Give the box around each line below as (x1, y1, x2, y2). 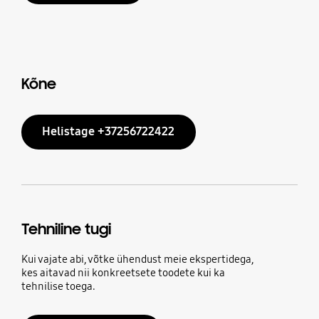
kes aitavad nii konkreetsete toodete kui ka (21, 266, 225, 280)
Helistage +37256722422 (42, 124, 175, 140)
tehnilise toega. (21, 280, 95, 293)
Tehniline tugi (21, 220, 111, 239)
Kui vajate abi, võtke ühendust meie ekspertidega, (21, 253, 253, 266)
